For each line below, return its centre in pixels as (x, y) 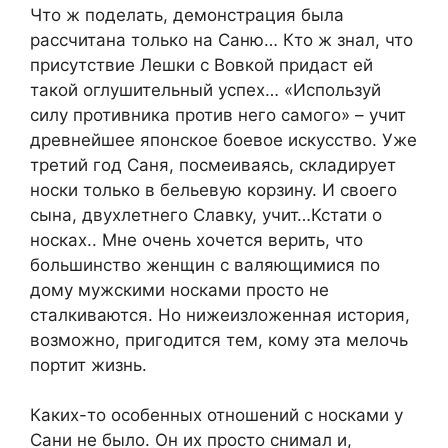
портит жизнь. (88, 364)
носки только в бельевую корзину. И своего (213, 189)
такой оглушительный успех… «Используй (205, 89)
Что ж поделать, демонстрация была (187, 14)
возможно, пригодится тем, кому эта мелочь (219, 339)
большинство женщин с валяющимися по (205, 264)
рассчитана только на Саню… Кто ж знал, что (221, 39)
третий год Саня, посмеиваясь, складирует (213, 164)
